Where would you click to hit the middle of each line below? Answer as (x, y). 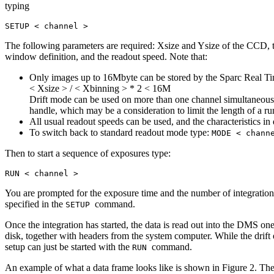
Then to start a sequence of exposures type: (88, 153)
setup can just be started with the (68, 246)
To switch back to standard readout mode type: (120, 132)
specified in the (35, 204)
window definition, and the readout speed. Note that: (106, 56)
